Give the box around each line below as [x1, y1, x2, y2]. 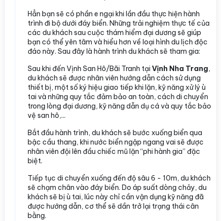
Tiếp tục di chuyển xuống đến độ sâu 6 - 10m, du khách [28, 173, 211, 183]
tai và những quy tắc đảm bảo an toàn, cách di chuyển [28, 92, 208, 101]
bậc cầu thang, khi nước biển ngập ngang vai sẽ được [28, 137, 204, 147]
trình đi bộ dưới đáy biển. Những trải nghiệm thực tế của [28, 18, 210, 28]
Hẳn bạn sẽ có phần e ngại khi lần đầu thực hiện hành [28, 9, 200, 18]
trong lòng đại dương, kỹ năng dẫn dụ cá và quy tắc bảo [28, 101, 211, 110]
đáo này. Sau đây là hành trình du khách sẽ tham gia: [28, 46, 200, 56]
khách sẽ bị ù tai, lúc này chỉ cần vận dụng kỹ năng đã [28, 192, 204, 201]
